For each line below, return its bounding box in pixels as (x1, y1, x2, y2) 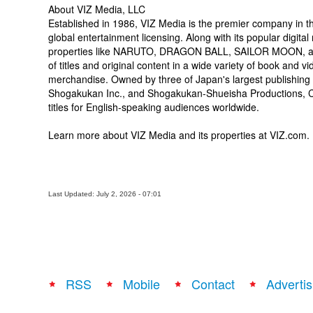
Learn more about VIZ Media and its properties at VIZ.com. (48, 128, 310, 142)
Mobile (123, 275, 160, 293)
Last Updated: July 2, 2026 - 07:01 (48, 190, 161, 198)
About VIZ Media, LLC (48, 2, 145, 16)
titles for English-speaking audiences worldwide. (48, 100, 259, 114)
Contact (191, 275, 235, 293)
